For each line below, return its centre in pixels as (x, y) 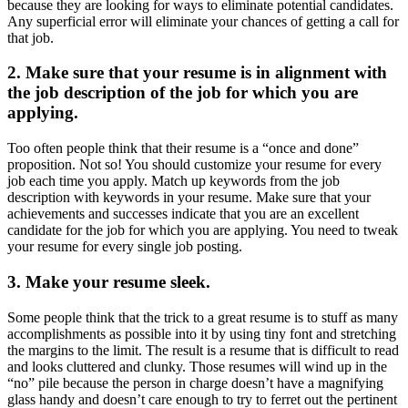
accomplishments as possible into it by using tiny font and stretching (202, 333)
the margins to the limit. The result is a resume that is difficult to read (203, 350)
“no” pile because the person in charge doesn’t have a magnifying (195, 382)
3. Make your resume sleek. (109, 281)
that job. (31, 37)
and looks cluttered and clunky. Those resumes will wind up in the (197, 366)
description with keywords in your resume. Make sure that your (189, 198)
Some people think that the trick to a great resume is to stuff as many (203, 317)
